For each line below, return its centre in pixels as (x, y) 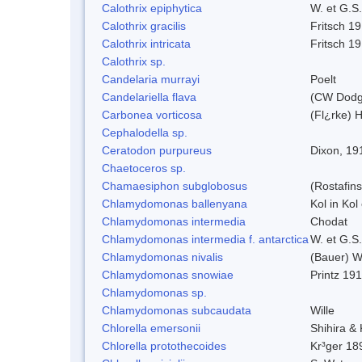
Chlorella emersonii (151, 328)
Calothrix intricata (146, 43)
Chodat (329, 221)
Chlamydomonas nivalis (162, 257)
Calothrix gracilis (144, 25)
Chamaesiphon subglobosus (175, 185)
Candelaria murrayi (151, 79)
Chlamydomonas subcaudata (177, 310)
